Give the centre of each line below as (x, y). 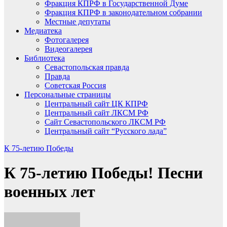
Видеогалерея (68, 49)
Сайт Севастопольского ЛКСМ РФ (105, 122)
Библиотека (45, 58)
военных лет (50, 192)
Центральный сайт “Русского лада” (106, 131)
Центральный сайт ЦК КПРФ (96, 104)
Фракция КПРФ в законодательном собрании (123, 12)
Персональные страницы (68, 94)
